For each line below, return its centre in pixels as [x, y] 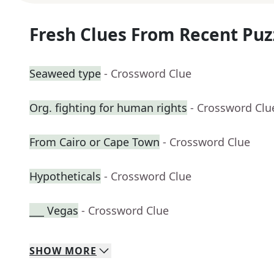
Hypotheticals [65, 176]
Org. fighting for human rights [108, 108]
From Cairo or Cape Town [94, 142]
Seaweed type [65, 74]
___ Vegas [54, 211]
